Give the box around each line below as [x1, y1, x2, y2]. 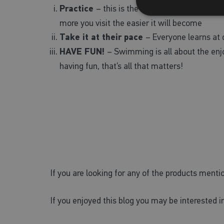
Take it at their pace [59, 31, 145, 43]
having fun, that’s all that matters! [59, 60, 183, 71]
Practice [59, 2, 96, 14]
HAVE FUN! [59, 45, 107, 57]
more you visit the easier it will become [59, 17, 202, 28]
